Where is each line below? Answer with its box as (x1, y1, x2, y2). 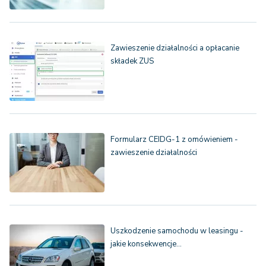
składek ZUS (110, 56, 154, 67)
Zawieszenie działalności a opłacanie (110, 43, 239, 54)
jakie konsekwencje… (110, 239, 182, 250)
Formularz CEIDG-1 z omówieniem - (110, 134, 238, 145)
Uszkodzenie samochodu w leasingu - (110, 226, 243, 237)
